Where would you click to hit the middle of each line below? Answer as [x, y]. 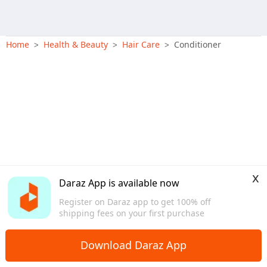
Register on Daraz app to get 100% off [135, 201]
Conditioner [198, 44]
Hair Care [141, 44]
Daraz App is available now [119, 183]
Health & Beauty [76, 44]
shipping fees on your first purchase [131, 213]
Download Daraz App [133, 245]
